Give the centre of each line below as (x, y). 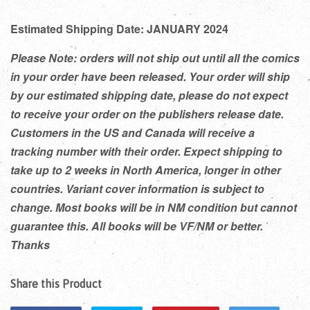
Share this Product (56, 283)
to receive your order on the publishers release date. (147, 113)
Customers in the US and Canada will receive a (133, 132)
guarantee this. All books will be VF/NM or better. (137, 226)
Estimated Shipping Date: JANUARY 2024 (119, 28)
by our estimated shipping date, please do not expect (149, 95)
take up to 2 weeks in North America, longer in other (146, 170)
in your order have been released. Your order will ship (150, 76)
